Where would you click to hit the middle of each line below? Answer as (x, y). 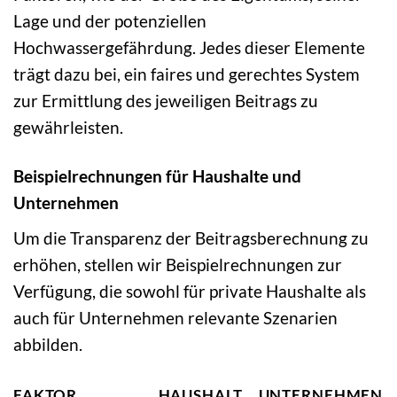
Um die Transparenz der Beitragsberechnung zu (191, 237)
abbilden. (48, 344)
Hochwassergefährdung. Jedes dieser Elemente (189, 48)
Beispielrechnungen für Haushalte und (157, 175)
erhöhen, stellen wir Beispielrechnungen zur (178, 264)
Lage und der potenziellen (110, 21)
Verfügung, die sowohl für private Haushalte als (190, 291)
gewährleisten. (68, 128)
